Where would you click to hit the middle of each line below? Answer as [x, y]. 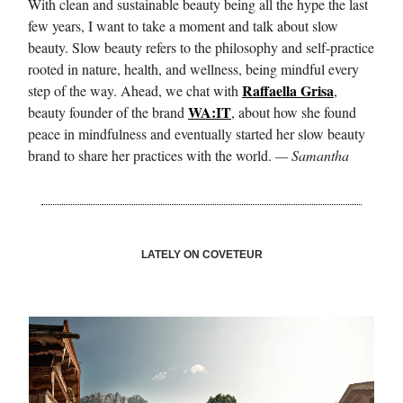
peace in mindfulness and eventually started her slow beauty [197, 134]
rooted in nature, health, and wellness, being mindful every [193, 69]
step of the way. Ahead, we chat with [135, 91]
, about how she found [294, 112]
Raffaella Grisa [288, 91]
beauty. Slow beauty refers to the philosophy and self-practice [201, 48]
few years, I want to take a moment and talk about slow [183, 26]
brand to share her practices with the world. [152, 156]
